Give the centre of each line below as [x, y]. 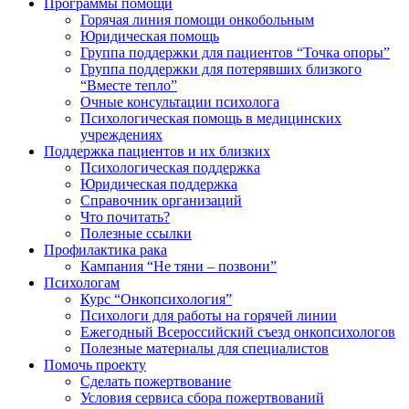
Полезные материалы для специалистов [204, 348]
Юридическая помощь [150, 36]
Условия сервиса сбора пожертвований [202, 397]
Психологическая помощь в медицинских [211, 118]
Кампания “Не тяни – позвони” [178, 266]
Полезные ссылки [136, 233]
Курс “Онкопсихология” [156, 299]
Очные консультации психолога [180, 101]
